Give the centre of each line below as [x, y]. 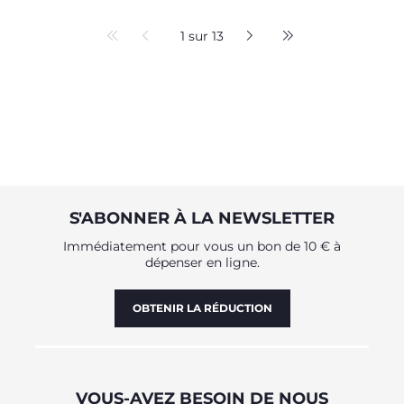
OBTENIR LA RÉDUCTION [202, 308]
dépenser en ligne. [202, 262]
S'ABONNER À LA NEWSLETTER [202, 218]
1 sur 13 [202, 36]
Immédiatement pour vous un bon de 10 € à [202, 246]
